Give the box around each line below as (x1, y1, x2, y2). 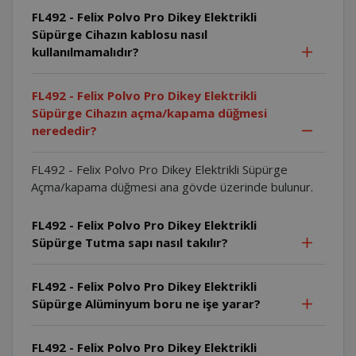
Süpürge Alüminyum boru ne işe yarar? (31, 295, 261, 311)
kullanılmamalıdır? (31, 43, 139, 60)
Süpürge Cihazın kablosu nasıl (31, 25, 207, 42)
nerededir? (31, 122, 97, 138)
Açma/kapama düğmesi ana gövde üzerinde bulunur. (30, 178, 313, 195)
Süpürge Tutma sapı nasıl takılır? (31, 234, 228, 250)
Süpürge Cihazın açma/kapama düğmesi (31, 104, 267, 121)
